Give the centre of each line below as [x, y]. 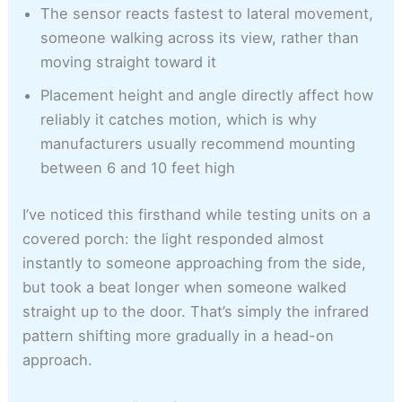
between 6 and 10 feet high [138, 168]
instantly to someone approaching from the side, [195, 263]
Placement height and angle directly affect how [207, 96]
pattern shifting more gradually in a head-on [179, 336]
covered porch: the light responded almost [174, 239]
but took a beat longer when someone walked [185, 288]
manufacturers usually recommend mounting [198, 144]
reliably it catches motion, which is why [179, 120]
